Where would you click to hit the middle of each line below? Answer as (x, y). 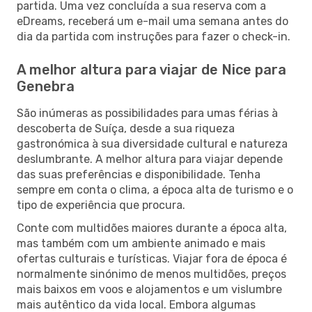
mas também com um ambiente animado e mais (141, 243)
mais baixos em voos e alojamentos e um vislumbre (149, 289)
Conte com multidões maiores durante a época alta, (152, 228)
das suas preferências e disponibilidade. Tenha (139, 174)
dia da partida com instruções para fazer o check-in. (154, 36)
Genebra (46, 86)
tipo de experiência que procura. (101, 205)
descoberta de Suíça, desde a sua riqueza (126, 128)
